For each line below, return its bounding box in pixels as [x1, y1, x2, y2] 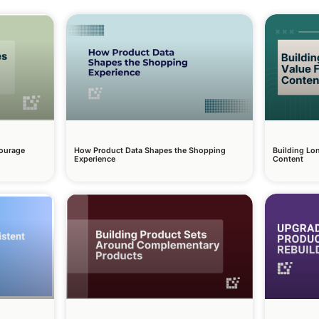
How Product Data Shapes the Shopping [73, 145, 226, 155]
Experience [73, 154, 115, 164]
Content [273, 154, 304, 164]
